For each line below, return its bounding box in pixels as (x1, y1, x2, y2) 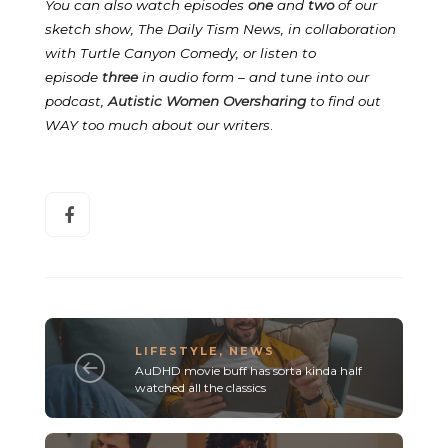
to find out (310, 92, 381, 109)
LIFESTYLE (134, 344, 219, 359)
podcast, (45, 92, 108, 109)
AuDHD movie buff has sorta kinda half (134, 363, 362, 379)
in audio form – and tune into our (138, 68, 369, 85)
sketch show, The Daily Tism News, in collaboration (45, 20, 396, 37)
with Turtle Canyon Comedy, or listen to (45, 44, 316, 61)
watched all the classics (134, 380, 266, 396)
